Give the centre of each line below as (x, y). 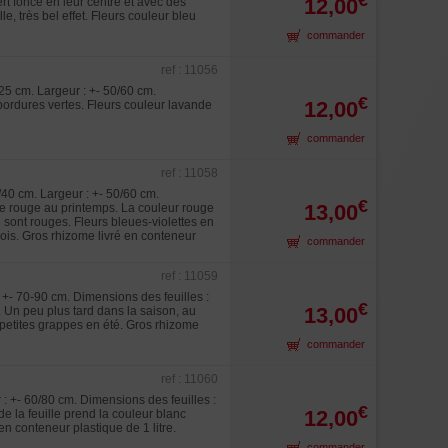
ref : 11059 (189, 276)
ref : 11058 (189, 173)
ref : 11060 (189, 379)
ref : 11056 (189, 70)
